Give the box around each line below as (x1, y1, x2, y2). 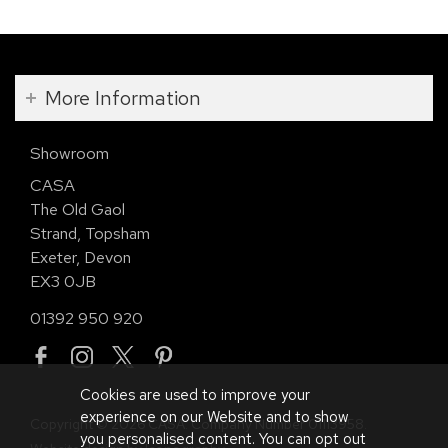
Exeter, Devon (30, 245, 131, 268)
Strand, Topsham (30, 221, 150, 244)
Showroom (30, 142, 109, 165)
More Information (45, 84, 201, 111)
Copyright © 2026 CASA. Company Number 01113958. (30, 415, 367, 434)
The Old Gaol (30, 197, 125, 220)
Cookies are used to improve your (80, 385, 310, 405)
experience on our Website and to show (80, 407, 348, 427)
